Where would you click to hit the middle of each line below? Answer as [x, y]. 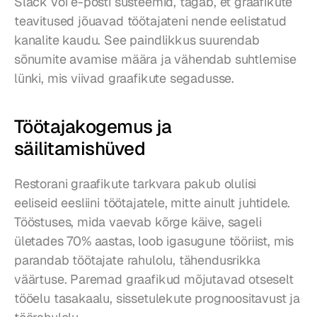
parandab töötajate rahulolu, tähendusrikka [137, 260]
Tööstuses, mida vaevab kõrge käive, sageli [138, 222]
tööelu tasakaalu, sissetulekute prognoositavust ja [157, 299]
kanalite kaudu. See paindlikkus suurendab [137, 40]
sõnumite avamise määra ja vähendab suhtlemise [155, 59]
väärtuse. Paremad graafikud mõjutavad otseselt [154, 279]
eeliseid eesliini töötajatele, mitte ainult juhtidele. [152, 203]
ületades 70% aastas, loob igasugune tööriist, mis [154, 241]
